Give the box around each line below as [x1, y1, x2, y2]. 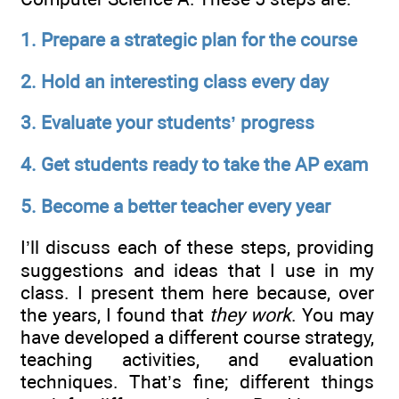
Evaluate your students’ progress [41, 111, 314, 134]
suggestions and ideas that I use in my [20, 259, 374, 282]
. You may [291, 304, 374, 327]
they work [209, 304, 291, 327]
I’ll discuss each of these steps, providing [20, 236, 374, 259]
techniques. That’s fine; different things [20, 370, 374, 394]
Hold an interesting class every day [41, 69, 329, 93]
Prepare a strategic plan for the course [41, 28, 357, 52]
